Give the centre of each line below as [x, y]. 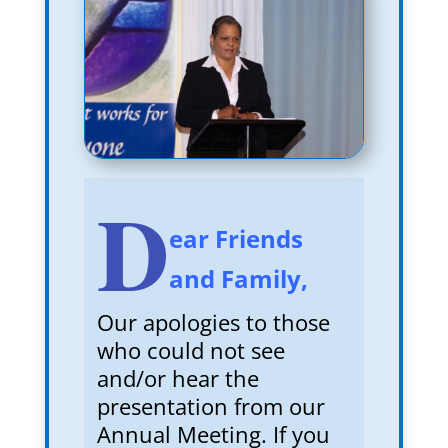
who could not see [190, 349]
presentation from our [210, 405]
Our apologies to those [213, 321]
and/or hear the [177, 377]
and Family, [238, 278]
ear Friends [235, 238]
